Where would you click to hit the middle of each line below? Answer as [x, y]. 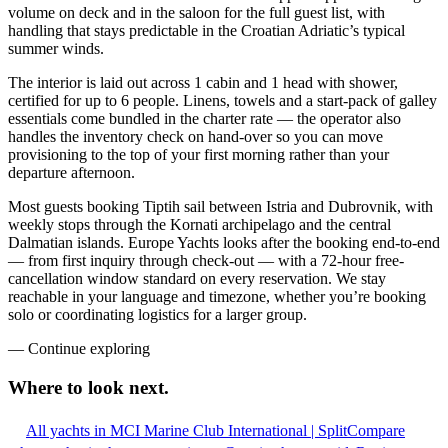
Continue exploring [89, 349]
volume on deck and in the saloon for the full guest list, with [196, 13]
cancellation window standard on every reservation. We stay [197, 279]
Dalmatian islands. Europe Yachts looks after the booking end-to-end [224, 243]
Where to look [66, 388]
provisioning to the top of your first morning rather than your [198, 155]
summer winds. [56, 49]
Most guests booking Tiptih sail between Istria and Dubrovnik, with [220, 207]
